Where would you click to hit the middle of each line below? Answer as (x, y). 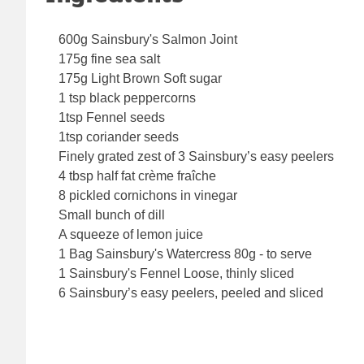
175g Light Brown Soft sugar (140, 79)
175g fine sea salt (109, 59)
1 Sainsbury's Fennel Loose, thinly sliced (176, 274)
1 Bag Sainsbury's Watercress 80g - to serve (185, 254)
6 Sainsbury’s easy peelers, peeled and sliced (191, 293)
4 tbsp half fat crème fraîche (137, 176)
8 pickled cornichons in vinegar (148, 196)
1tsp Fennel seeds (112, 118)
